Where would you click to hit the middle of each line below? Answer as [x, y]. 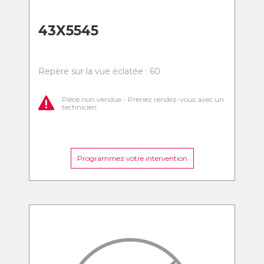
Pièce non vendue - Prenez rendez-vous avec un [143, 99]
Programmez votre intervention [132, 158]
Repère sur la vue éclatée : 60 [99, 71]
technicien [79, 107]
